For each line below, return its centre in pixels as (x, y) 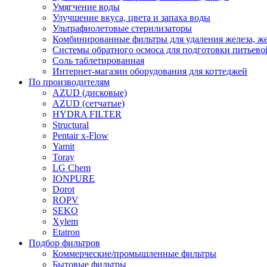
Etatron (66, 232)
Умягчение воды (86, 7)
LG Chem (72, 168)
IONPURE (74, 178)
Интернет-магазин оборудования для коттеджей (150, 71)
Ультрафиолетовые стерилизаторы (122, 28)
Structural (71, 125)
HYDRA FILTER (87, 114)
